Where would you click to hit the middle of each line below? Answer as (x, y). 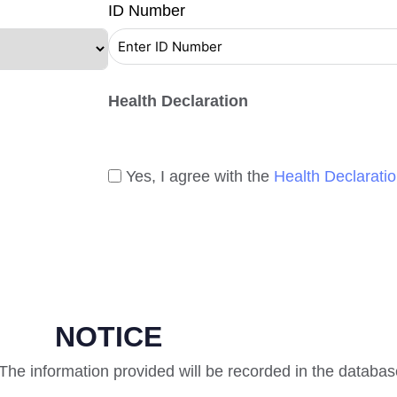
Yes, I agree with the (200, 177)
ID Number (147, 11)
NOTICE (108, 337)
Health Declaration (178, 101)
